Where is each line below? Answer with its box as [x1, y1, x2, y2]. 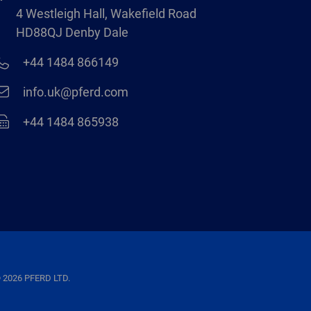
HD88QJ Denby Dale [15, 24, 128, 40]
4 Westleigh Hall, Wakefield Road [15, 6, 196, 21]
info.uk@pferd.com [20, 84, 129, 99]
